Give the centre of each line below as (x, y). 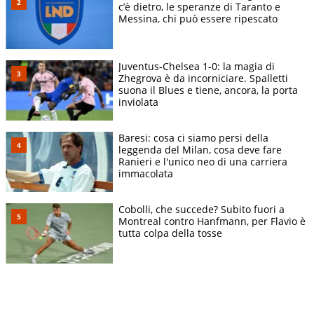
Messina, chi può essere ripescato (198, 18)
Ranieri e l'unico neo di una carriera (203, 161)
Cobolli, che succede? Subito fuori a (202, 209)
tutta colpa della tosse (170, 233)
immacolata (146, 173)
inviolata (138, 102)
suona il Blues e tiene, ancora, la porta (208, 90)
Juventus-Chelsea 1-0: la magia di (197, 66)
